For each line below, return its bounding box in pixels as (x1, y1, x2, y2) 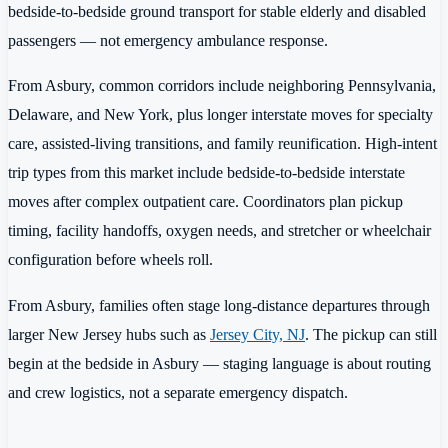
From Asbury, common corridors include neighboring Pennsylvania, (8, 76, 436, 96)
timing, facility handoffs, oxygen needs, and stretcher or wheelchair (8, 221, 431, 241)
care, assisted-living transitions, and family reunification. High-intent (8, 134, 437, 154)
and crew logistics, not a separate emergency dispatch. (8, 382, 348, 402)
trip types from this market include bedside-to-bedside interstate (8, 163, 405, 183)
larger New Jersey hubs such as (8, 324, 210, 344)
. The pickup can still (305, 324, 437, 344)
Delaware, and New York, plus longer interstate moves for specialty (8, 105, 433, 125)
